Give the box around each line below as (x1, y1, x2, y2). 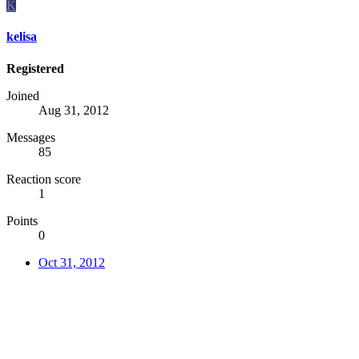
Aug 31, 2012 (38, 103, 109, 117)
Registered (6, 61, 64, 75)
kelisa (6, 30, 37, 44)
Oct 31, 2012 (38, 255, 105, 269)
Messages (6, 130, 55, 144)
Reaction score (6, 171, 81, 186)
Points (6, 213, 38, 228)
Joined (6, 88, 39, 103)
